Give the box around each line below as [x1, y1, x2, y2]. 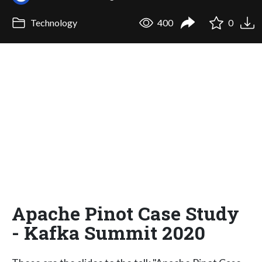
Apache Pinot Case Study [12, 200, 239, 226]
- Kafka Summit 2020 [12, 219, 205, 245]
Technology [28, 17, 77, 29]
